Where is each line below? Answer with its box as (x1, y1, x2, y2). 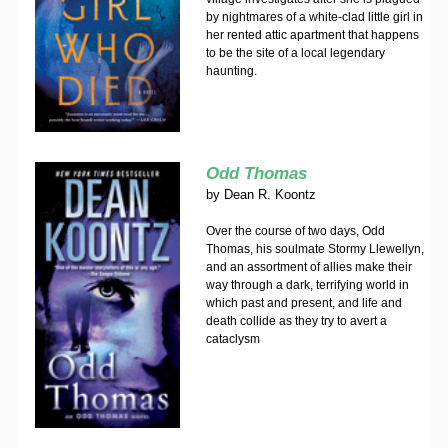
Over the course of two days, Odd (205, 224, 385, 238)
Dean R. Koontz (223, 187, 316, 202)
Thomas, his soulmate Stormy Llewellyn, (205, 242, 424, 256)
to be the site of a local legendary (205, 46, 385, 60)
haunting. (205, 64, 260, 78)
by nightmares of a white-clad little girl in (205, 10, 423, 24)
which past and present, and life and (205, 296, 402, 310)
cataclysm (205, 332, 260, 346)
